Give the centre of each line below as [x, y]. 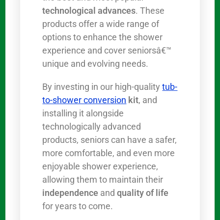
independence [70, 193]
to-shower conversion [84, 100]
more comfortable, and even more [109, 153]
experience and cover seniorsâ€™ [107, 51]
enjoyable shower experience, [100, 166]
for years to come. [78, 206]
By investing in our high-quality [102, 87]
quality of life [143, 193]
